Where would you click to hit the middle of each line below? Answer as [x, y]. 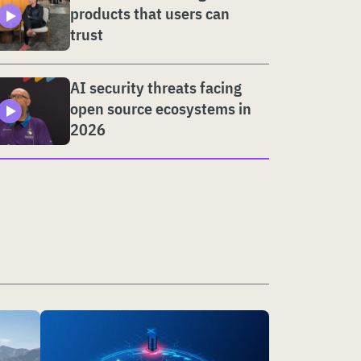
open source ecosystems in [161, 108]
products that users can [150, 14]
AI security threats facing [156, 87]
